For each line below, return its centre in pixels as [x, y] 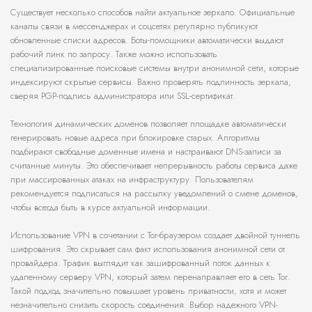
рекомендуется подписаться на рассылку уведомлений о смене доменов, [154, 194]
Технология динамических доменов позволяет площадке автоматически [148, 124]
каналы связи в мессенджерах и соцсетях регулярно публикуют [134, 26]
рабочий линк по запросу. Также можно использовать [114, 54]
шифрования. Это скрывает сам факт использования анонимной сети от [148, 249]
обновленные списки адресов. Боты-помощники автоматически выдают [147, 40]
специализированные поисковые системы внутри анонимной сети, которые [155, 68]
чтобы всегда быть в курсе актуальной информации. [110, 208]
